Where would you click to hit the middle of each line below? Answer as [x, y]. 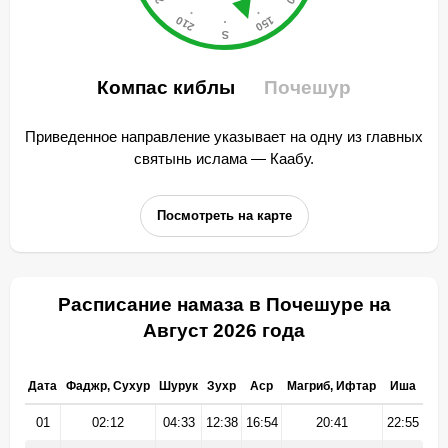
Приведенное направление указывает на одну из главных [224, 136]
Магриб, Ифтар [331, 386]
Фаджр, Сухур [107, 386]
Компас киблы [168, 87]
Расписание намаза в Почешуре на [224, 304]
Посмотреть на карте [224, 215]
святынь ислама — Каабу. [224, 158]
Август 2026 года [224, 330]
